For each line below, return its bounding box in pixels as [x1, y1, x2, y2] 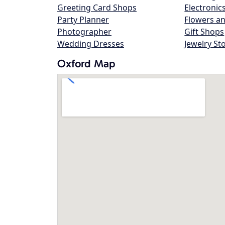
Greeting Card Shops [57, 2, 137, 13]
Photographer [57, 26, 111, 37]
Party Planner [57, 14, 109, 25]
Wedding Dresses [57, 38, 124, 49]
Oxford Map [57, 57, 116, 70]
